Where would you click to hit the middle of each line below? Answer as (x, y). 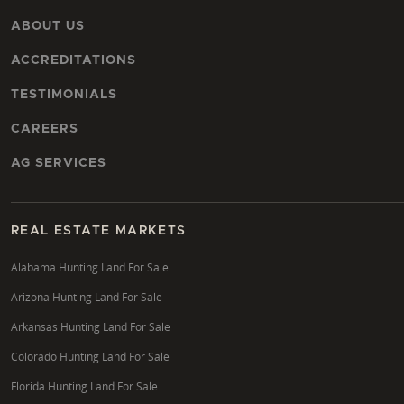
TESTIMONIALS (64, 94)
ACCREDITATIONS (73, 60)
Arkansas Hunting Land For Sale (91, 326)
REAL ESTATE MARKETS (99, 230)
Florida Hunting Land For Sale (84, 386)
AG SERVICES (59, 163)
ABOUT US (48, 26)
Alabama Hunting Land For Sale (90, 267)
